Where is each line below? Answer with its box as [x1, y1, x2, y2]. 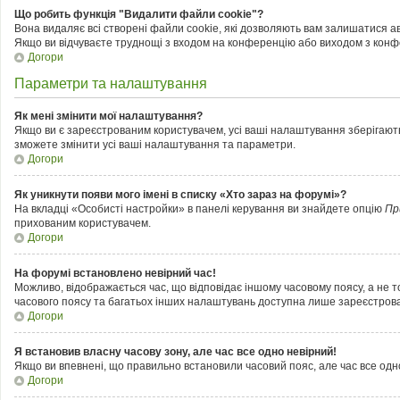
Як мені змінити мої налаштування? [14, 110, 203, 122]
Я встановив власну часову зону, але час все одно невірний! [14, 346, 337, 358]
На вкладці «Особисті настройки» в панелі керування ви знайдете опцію [14, 203, 385, 215]
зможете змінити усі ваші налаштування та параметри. [14, 138, 296, 151]
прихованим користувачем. [14, 217, 151, 229]
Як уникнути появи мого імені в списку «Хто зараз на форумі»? [14, 188, 346, 201]
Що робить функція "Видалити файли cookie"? [14, 8, 263, 21]
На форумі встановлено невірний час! [14, 267, 216, 279]
